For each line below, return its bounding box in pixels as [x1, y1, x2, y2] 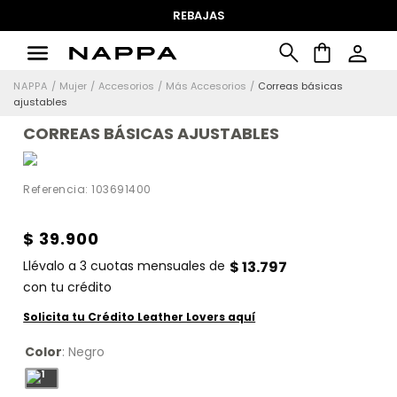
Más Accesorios [166, 79, 246, 94]
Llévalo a [23, 257, 81, 276]
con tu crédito [23, 278, 113, 297]
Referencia [23, 182, 86, 198]
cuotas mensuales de [87, 257, 226, 276]
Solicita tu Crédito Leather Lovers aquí [23, 309, 256, 325]
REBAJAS [172, 6, 225, 24]
